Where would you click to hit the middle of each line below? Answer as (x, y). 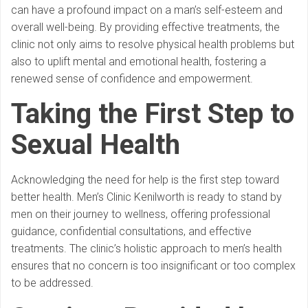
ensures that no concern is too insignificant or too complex (153, 266)
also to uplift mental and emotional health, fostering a (139, 62)
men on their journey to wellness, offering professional (141, 214)
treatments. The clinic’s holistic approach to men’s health (146, 249)
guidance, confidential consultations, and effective (131, 232)
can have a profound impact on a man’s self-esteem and (147, 10)
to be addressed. (52, 283)
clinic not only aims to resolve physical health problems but (153, 45)
